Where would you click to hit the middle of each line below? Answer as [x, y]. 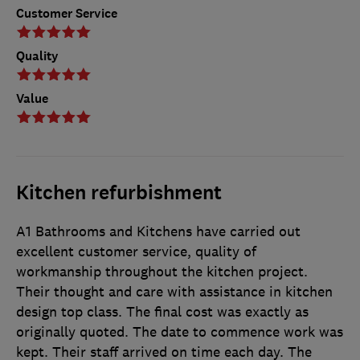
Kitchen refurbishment [119, 193]
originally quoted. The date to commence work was [180, 332]
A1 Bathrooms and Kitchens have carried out [158, 232]
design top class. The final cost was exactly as [162, 312]
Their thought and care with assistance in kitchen [174, 292]
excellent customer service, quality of [136, 252]
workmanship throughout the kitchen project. [162, 272]
